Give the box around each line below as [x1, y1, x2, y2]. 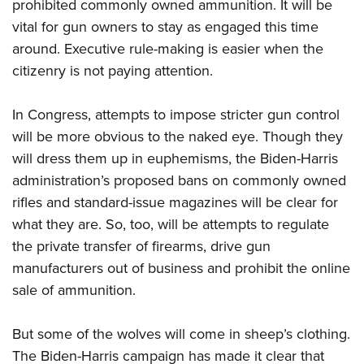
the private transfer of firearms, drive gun [12, 236, 271, 257]
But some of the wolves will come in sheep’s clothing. [12, 323, 350, 344]
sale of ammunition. [12, 279, 136, 301]
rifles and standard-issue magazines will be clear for [12, 192, 338, 213]
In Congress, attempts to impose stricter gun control [12, 104, 340, 125]
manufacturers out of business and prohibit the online [12, 258, 350, 279]
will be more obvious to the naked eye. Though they [12, 126, 343, 147]
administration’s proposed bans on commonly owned [12, 170, 346, 191]
